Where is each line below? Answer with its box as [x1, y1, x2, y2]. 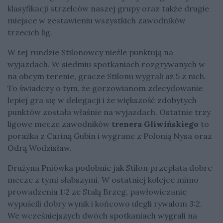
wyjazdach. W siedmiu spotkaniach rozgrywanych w [7, 59, 205, 69]
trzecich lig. [7, 27, 54, 37]
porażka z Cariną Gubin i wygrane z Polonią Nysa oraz [7, 130, 212, 141]
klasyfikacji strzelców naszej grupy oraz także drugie [7, 3, 209, 13]
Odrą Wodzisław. [7, 142, 74, 153]
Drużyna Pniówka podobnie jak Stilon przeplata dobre [7, 162, 212, 173]
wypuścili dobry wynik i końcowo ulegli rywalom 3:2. [7, 198, 202, 209]
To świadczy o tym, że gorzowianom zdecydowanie [7, 83, 203, 93]
